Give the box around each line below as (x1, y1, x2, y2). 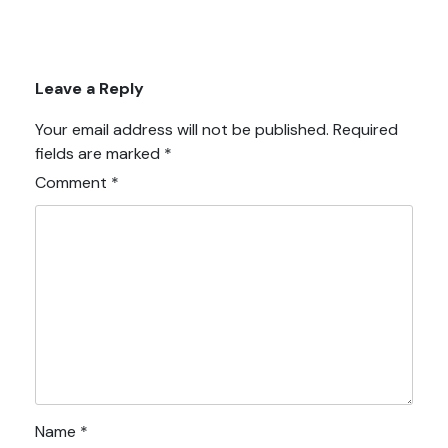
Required (333, 118, 398, 140)
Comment (35, 171, 111, 193)
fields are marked (35, 142, 164, 164)
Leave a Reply (35, 77, 144, 99)
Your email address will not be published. (35, 118, 329, 140)
